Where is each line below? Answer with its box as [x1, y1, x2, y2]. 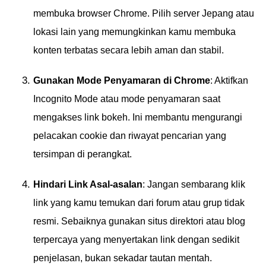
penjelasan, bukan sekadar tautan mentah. [33, 253, 212, 263]
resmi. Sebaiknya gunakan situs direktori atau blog [33, 216, 245, 226]
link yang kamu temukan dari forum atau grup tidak [33, 198, 245, 208]
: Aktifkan [210, 75, 248, 85]
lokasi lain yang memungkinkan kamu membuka [33, 27, 236, 37]
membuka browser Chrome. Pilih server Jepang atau [33, 8, 254, 18]
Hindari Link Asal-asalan [33, 179, 142, 189]
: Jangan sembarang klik [142, 179, 245, 189]
